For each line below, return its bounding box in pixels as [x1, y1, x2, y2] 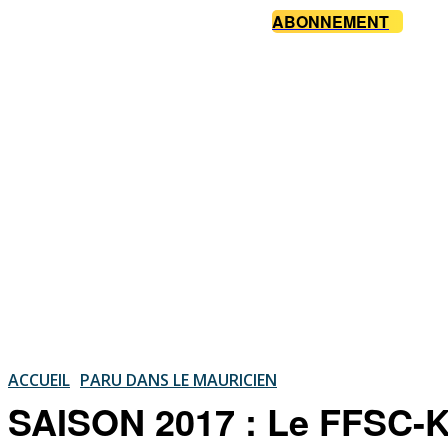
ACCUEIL [8, 368, 70, 391]
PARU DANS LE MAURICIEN [80, 368, 277, 391]
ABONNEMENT [272, 10, 389, 34]
